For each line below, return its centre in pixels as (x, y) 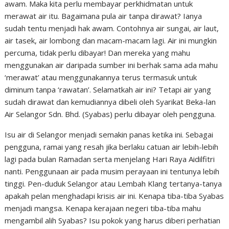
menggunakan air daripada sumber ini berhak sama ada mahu (111, 65)
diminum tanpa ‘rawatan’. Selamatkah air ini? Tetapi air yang (108, 89)
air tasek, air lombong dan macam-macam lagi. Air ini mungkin (111, 40)
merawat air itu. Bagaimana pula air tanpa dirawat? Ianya (104, 16)
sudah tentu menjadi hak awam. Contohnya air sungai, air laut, (112, 28)
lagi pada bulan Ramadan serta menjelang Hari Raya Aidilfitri (110, 159)
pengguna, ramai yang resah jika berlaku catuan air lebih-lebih (112, 147)
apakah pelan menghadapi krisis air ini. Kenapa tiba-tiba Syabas (114, 196)
